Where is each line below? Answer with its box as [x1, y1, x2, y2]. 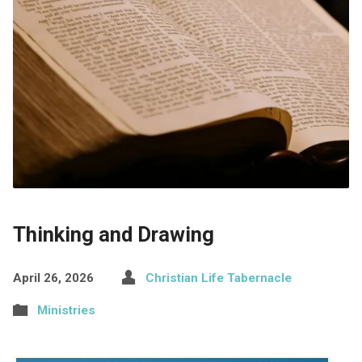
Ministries [36, 302, 95, 318]
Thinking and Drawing [12, 221, 214, 246]
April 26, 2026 [12, 270, 94, 285]
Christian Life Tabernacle [145, 270, 292, 285]
